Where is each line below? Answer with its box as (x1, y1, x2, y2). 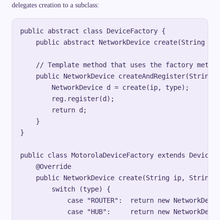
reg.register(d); (20, 95, 114, 103)
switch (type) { (20, 185, 110, 193)
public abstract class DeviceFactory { (20, 27, 165, 35)
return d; (20, 106, 87, 114)
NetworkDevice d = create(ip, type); (20, 83, 189, 92)
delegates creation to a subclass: (12, 1, 99, 9)
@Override (20, 163, 71, 171)
